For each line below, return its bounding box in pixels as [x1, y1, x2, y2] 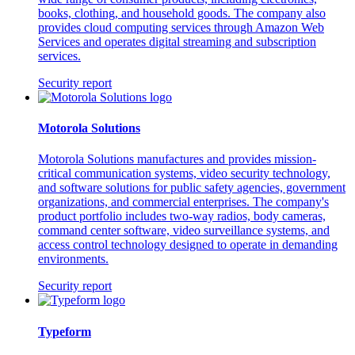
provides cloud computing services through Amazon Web [38, 20, 324, 34]
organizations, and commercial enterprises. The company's [38, 195, 329, 209]
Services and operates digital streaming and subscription [38, 34, 316, 48]
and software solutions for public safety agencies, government [38, 181, 345, 195]
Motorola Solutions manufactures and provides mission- [38, 152, 316, 166]
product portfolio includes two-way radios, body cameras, [38, 209, 326, 223]
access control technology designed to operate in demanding [38, 238, 338, 252]
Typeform [38, 324, 91, 338]
